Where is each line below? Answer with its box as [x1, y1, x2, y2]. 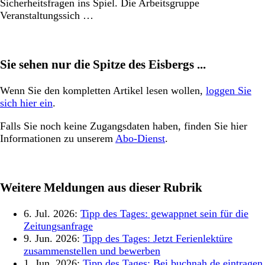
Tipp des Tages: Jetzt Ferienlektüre [83, 232, 232, 245]
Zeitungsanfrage [24, 220, 93, 232]
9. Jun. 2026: [24, 232, 83, 245]
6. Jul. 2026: [24, 208, 80, 220]
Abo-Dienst [115, 132, 165, 145]
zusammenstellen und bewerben [24, 245, 160, 257]
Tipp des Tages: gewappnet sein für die [80, 208, 248, 220]
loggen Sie [206, 85, 251, 97]
